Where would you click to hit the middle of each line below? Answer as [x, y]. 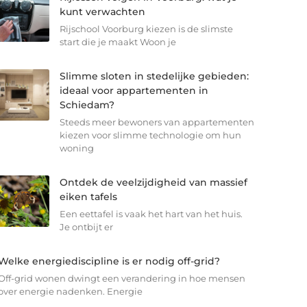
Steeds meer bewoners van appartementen [157, 122]
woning [76, 148]
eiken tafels [88, 197]
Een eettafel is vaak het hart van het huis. [151, 214]
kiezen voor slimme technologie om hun [150, 135]
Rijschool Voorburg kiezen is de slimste [146, 29]
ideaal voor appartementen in [134, 91]
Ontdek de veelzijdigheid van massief [153, 183]
